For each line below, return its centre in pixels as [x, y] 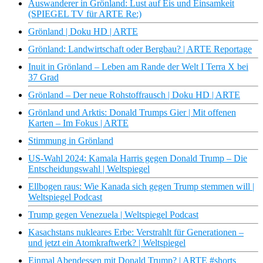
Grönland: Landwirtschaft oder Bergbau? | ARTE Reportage [140, 49]
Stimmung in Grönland [71, 141]
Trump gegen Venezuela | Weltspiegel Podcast [113, 215]
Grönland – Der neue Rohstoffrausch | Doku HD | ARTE [134, 95]
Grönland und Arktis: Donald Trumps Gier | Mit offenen [132, 113]
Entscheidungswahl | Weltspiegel [89, 169]
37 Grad [43, 77]
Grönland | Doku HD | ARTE [83, 32]
